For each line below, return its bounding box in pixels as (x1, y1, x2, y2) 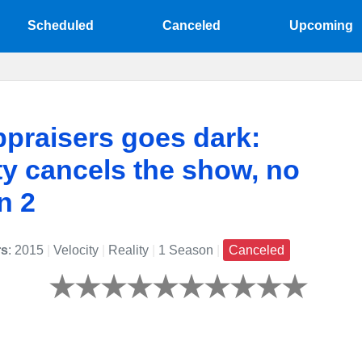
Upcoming (288, 19, 353, 32)
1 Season (155, 243, 217, 258)
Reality (105, 243, 152, 258)
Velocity (50, 243, 102, 258)
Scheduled (27, 19, 95, 32)
